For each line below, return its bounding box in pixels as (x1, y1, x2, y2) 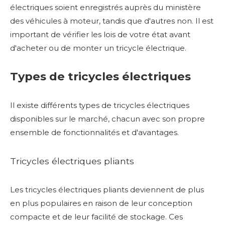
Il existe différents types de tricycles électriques (10, 100, 189, 110)
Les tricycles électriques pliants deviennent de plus (10, 184, 204, 194)
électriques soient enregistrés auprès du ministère (10, 2, 201, 12)
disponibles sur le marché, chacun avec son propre (10, 114, 205, 124)
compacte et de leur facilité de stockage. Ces (10, 211, 183, 221)
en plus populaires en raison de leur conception (10, 198, 192, 208)
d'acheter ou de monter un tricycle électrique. (10, 43, 186, 53)
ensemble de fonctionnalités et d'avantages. (10, 127, 179, 137)
